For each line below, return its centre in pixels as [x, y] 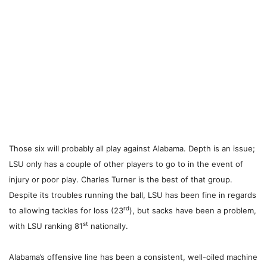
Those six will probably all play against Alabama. [99, 149]
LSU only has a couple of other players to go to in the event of [126, 164]
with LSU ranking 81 [46, 226]
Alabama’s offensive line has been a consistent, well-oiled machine [133, 257]
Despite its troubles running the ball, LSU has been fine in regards [133, 195]
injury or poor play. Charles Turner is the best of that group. [121, 180]
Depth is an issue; [222, 149]
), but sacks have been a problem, [193, 211]
